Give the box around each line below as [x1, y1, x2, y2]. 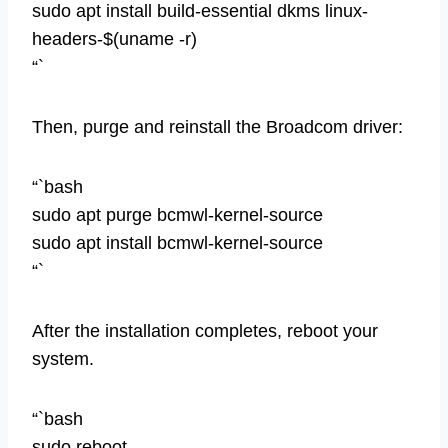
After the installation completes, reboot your [32, 320, 378, 341]
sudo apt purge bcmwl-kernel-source [32, 204, 323, 225]
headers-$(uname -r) [32, 28, 197, 49]
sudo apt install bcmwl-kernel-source [32, 232, 323, 253]
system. [32, 348, 94, 369]
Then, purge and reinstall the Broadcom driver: [32, 116, 403, 137]
